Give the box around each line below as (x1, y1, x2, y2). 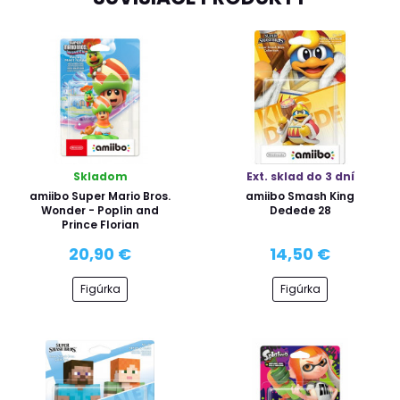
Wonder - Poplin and (41, 202, 159, 218)
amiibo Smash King (246, 187, 354, 204)
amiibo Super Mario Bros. (29, 187, 171, 204)
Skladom (72, 168, 128, 184)
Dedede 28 (269, 202, 331, 218)
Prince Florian (61, 216, 139, 232)
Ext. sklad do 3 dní (246, 168, 354, 184)
